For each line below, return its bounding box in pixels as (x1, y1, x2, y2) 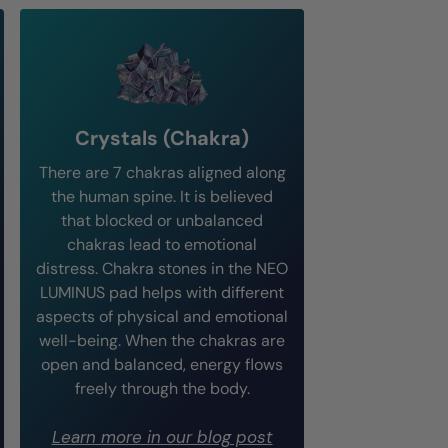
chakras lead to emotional (67, 234, 257, 255)
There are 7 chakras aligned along (38, 162, 286, 183)
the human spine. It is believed (51, 186, 273, 207)
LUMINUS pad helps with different (40, 282, 284, 303)
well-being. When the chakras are (39, 330, 285, 351)
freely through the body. (74, 378, 250, 399)
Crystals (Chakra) (75, 125, 249, 151)
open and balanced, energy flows (41, 354, 283, 375)
